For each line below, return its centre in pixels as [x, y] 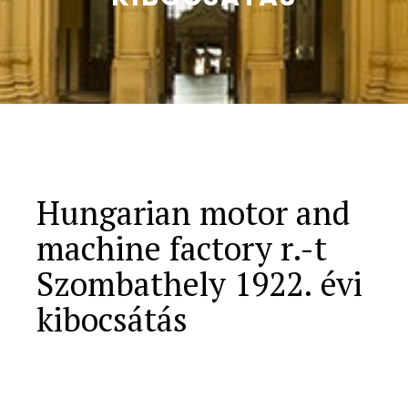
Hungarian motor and [193, 213]
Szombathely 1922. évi [199, 284]
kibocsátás [112, 319]
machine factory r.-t [182, 248]
